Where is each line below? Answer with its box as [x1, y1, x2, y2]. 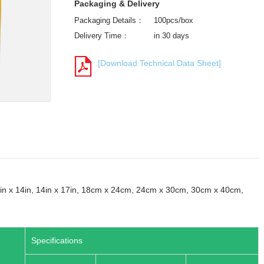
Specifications [31, 236, 82, 245]
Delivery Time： [74, 31, 129, 40]
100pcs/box [154, 16, 193, 25]
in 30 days [154, 31, 189, 40]
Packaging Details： [74, 16, 144, 25]
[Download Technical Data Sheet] [98, 58, 221, 68]
